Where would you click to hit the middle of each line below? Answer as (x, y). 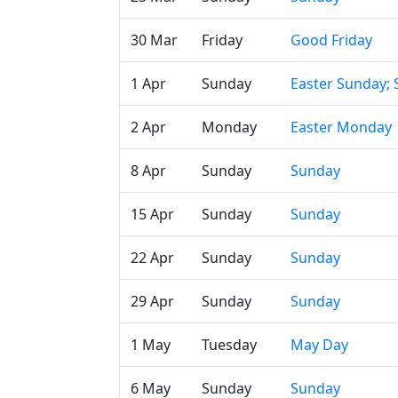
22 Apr (152, 258)
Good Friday (331, 40)
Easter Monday (341, 127)
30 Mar (154, 40)
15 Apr (152, 214)
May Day (319, 345)
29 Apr (152, 301)
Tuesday (229, 345)
